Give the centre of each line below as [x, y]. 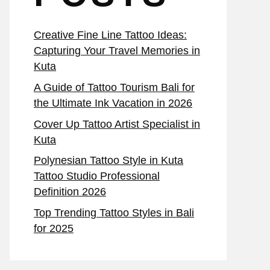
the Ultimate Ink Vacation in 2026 [113, 103]
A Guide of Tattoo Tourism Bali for [114, 87]
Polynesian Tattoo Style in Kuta [108, 161]
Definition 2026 [70, 192]
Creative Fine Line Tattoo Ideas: [110, 35]
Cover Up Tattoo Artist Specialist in [117, 124]
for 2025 [54, 229]
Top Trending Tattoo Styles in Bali [114, 213]
